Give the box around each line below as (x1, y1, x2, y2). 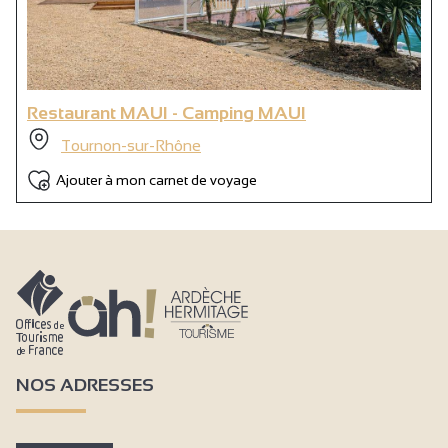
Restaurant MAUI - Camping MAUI (27, 102, 306, 123)
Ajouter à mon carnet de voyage (56, 171, 257, 188)
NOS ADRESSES (16, 374, 154, 395)
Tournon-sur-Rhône (61, 136, 201, 154)
